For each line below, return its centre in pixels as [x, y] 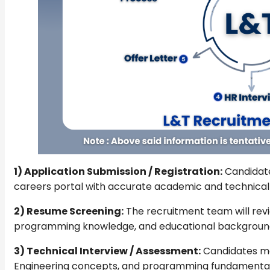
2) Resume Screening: [69, 211]
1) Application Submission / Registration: [118, 171]
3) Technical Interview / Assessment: [107, 251]
